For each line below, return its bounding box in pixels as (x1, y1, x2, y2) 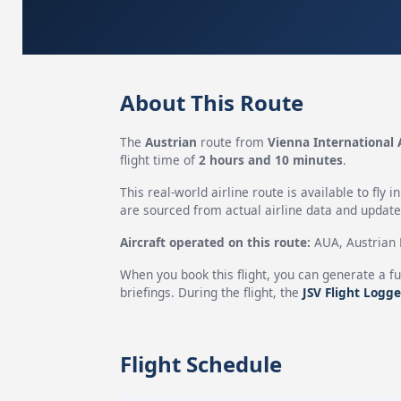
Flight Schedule (119, 349, 282, 379)
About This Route (119, 88, 303, 117)
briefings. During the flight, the (119, 284, 303, 301)
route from (196, 133, 268, 150)
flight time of (119, 151, 199, 168)
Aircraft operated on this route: (119, 234, 311, 251)
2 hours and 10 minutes (198, 151, 343, 168)
